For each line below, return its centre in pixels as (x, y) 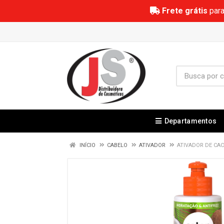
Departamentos (190, 121)
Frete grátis (184, 11)
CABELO (117, 145)
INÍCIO (87, 145)
